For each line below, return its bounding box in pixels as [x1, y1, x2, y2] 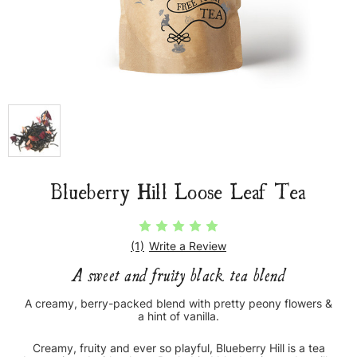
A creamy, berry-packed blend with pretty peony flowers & [25, 296, 332, 311]
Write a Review [149, 239, 226, 253]
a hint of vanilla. [138, 309, 219, 324]
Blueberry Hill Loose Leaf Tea [50, 177, 307, 204]
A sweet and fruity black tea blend [72, 265, 285, 285]
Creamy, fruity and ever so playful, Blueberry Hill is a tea [32, 341, 325, 355]
